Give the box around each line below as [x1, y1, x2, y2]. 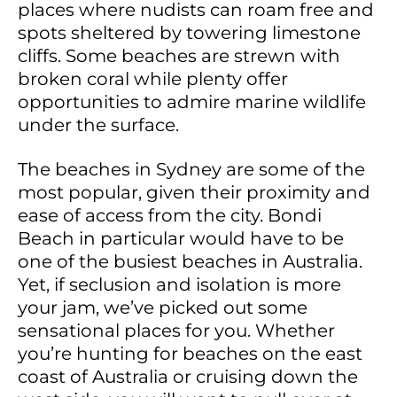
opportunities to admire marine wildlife [18, 91, 366, 113]
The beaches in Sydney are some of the [18, 159, 365, 181]
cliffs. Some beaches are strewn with [18, 45, 340, 67]
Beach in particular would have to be [18, 228, 344, 250]
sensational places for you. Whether [18, 320, 335, 342]
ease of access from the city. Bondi [18, 205, 322, 227]
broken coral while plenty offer [18, 68, 288, 90]
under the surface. [18, 114, 179, 136]
